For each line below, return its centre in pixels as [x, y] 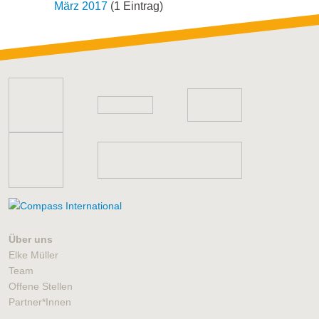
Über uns [31, 239]
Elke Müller [33, 255]
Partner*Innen [40, 302]
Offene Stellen [41, 286]
